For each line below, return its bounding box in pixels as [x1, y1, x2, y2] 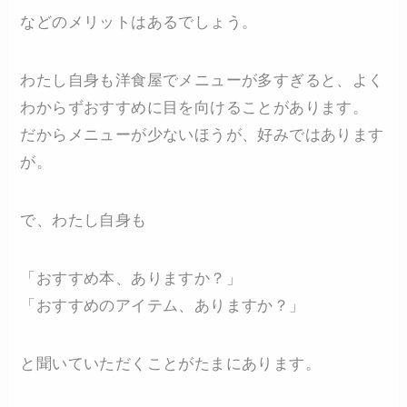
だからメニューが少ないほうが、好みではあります [20, 125, 384, 144]
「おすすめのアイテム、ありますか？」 [20, 296, 305, 314]
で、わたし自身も [20, 211, 147, 229]
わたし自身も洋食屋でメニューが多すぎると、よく [20, 71, 384, 89]
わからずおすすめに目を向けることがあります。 [20, 98, 369, 116]
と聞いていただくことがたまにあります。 [20, 354, 322, 372]
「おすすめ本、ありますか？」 [20, 269, 243, 287]
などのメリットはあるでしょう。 [20, 13, 258, 31]
